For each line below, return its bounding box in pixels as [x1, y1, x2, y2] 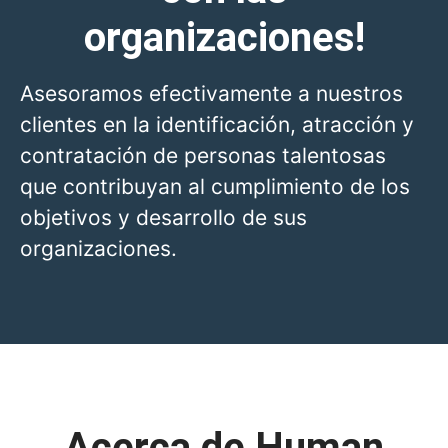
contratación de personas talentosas [20, 142, 386, 168]
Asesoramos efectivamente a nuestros [20, 80, 403, 106]
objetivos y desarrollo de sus [20, 204, 307, 230]
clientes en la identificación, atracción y [20, 111, 414, 137]
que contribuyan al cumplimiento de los [20, 173, 410, 199]
